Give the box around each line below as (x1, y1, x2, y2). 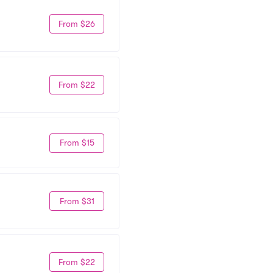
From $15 (59, 138, 94, 147)
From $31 (59, 196, 94, 206)
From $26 (58, 18, 95, 29)
